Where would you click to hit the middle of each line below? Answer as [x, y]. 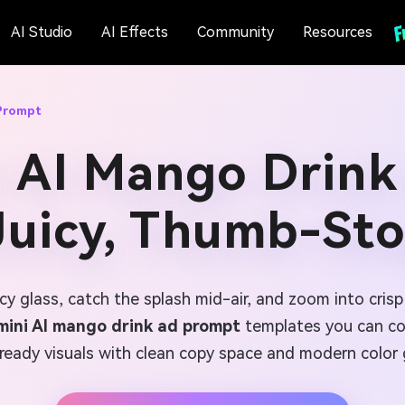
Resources [337, 32]
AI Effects [134, 32]
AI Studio [41, 32]
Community [235, 32]
